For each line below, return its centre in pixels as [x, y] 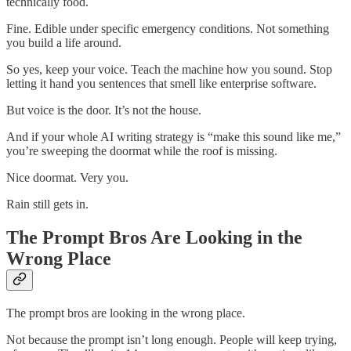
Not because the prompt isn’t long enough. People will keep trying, [172, 339]
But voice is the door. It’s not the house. [104, 110]
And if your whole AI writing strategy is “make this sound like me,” [174, 136]
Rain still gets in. [47, 204]
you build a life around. [64, 42]
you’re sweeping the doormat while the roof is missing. [142, 150]
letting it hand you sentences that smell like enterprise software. [161, 83]
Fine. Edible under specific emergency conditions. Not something [168, 28]
